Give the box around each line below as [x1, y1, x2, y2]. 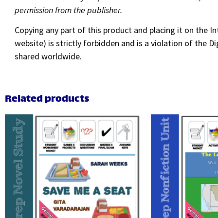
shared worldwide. [15, 51, 82, 62]
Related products [5, 91, 89, 109]
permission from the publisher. [15, 4, 122, 16]
